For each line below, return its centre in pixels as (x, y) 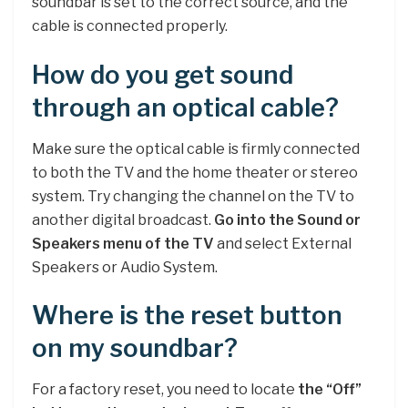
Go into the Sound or (287, 219)
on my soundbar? (135, 349)
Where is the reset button (187, 316)
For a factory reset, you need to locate (165, 389)
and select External (283, 243)
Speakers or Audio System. (125, 267)
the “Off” (330, 389)
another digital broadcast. (123, 219)
